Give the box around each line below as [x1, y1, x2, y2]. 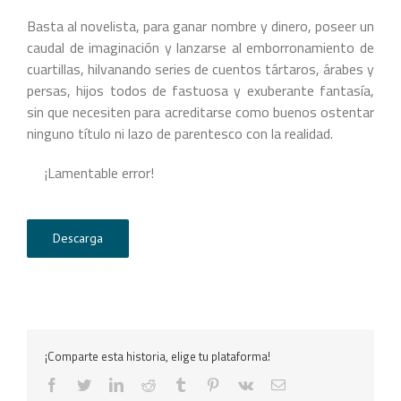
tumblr [187, 377, 224, 391]
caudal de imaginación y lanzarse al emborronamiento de [27, 37, 374, 58]
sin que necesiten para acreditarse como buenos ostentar [27, 101, 374, 123]
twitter [90, 377, 126, 391]
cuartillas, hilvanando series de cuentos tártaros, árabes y [27, 58, 374, 80]
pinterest [219, 377, 267, 391]
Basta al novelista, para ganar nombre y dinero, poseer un [27, 15, 374, 37]
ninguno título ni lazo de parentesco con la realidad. [27, 123, 333, 144]
